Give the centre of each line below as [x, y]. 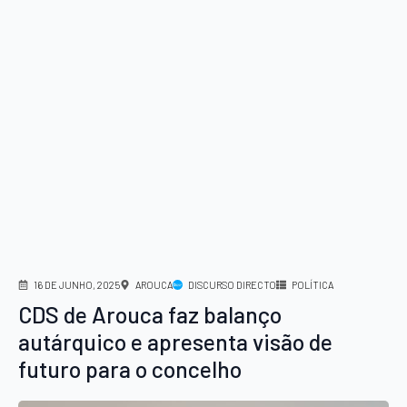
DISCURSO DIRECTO [232, 285]
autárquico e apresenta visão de [175, 342]
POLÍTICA [313, 285]
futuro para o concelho [130, 369]
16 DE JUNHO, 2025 [77, 285]
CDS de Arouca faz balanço [150, 315]
